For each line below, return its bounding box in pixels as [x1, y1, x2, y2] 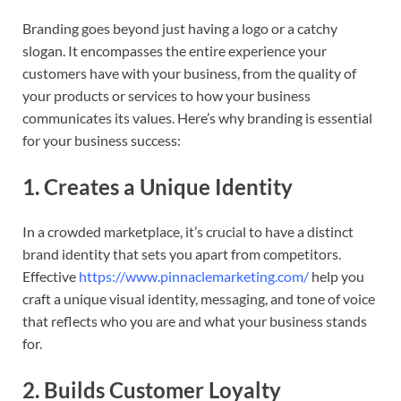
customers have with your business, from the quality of [22, 64, 356, 82]
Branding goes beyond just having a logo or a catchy [22, 20, 337, 38]
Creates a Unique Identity [44, 174, 293, 200]
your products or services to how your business [22, 87, 311, 105]
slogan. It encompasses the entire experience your [22, 42, 327, 60]
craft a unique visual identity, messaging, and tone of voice [22, 289, 375, 307]
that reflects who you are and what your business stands [22, 311, 367, 329]
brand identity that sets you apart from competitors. [22, 244, 341, 262]
